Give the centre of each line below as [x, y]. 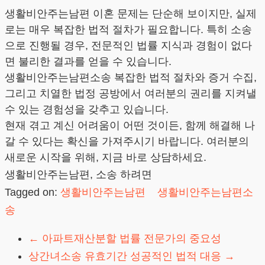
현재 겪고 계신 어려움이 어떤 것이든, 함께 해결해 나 [130, 125]
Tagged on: [33, 192]
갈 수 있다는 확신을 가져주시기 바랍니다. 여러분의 [127, 141]
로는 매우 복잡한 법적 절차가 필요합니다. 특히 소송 [128, 29]
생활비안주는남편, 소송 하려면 [78, 174]
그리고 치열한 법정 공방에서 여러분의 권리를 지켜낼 [131, 93]
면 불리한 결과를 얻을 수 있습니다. [88, 61]
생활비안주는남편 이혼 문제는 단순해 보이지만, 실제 [131, 13]
